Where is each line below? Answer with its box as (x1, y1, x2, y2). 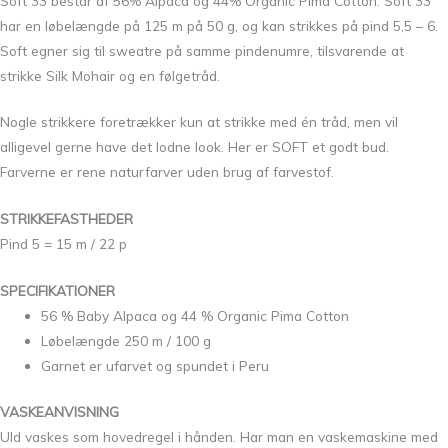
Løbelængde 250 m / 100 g (41, 332, 212, 350)
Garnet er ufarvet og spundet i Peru (41, 357, 270, 375)
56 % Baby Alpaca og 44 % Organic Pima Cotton (41, 307, 350, 325)
